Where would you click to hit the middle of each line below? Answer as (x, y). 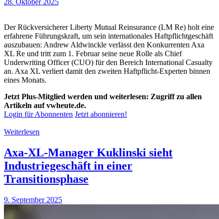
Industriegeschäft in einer (68, 166)
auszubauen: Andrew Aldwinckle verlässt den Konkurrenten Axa (104, 45)
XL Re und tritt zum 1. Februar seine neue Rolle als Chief (93, 54)
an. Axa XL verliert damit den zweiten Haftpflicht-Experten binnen (107, 71)
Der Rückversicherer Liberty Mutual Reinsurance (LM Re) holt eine (109, 27)
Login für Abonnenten (38, 114)
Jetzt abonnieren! (101, 114)
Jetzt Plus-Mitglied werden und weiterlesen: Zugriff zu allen (103, 97)
